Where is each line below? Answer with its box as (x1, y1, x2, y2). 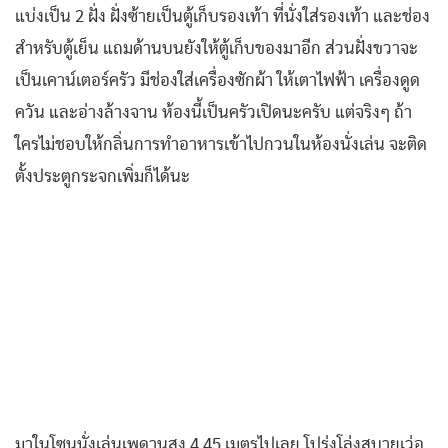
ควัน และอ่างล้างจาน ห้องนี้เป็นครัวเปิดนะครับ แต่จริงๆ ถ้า (15, 105, 412, 122)
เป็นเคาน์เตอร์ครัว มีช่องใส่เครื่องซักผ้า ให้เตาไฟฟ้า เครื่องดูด (15, 73, 420, 90)
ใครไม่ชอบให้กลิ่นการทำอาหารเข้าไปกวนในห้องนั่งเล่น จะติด (15, 137, 427, 154)
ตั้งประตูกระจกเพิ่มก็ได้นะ (15, 169, 190, 186)
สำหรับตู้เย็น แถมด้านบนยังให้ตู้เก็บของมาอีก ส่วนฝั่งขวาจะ (15, 41, 418, 58)
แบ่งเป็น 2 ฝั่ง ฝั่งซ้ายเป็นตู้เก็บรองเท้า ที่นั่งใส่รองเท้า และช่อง (15, 9, 430, 26)
